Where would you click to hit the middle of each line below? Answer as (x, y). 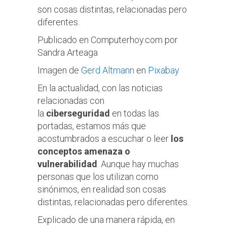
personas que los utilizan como (98, 176)
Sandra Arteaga (68, 52)
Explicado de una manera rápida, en (106, 219)
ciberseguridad (78, 113)
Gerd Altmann (108, 70)
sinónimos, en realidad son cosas (102, 189)
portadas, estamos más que (92, 126)
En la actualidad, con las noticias (100, 88)
